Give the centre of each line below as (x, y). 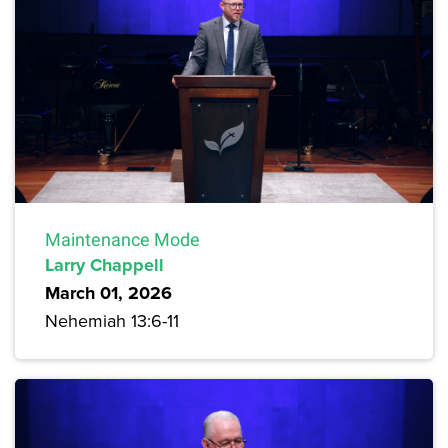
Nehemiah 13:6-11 (112, 321)
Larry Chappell (104, 265)
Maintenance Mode (122, 240)
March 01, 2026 (108, 293)
